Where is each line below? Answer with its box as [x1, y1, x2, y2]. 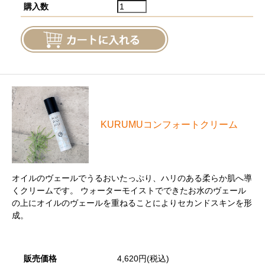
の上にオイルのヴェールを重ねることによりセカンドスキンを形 [12, 198, 252, 208]
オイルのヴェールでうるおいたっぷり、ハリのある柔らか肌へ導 [12, 173, 252, 183]
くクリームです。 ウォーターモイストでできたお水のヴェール [12, 186, 246, 195]
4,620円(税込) [117, 254, 169, 263]
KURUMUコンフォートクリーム [101, 119, 238, 130]
